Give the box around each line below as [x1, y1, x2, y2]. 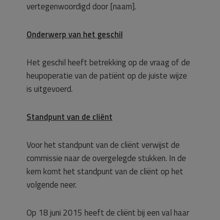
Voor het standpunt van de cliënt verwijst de [27, 138, 180, 151]
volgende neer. [27, 178, 77, 191]
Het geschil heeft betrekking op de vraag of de [27, 56, 190, 69]
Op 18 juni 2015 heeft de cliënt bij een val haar [27, 206, 189, 219]
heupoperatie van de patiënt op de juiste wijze [27, 69, 187, 82]
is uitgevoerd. [27, 82, 73, 95]
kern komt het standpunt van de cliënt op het [27, 165, 183, 178]
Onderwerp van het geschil [27, 28, 123, 41]
